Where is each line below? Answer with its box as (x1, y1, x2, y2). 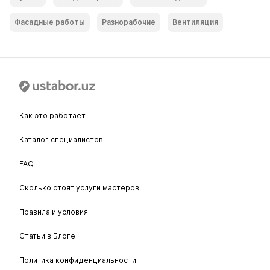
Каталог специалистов (19, 135, 103, 145)
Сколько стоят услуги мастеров (19, 183, 139, 193)
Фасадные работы (14, 17, 85, 27)
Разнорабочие (102, 17, 155, 27)
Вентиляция (172, 17, 218, 27)
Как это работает (19, 111, 86, 121)
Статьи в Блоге (19, 231, 75, 241)
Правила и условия (19, 207, 88, 217)
